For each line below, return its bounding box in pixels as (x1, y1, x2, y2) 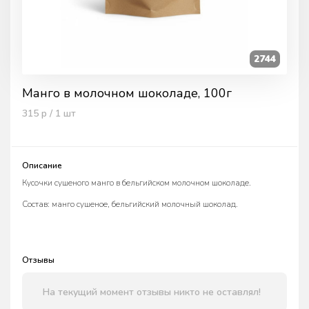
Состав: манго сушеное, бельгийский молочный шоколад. (22, 199, 238, 210)
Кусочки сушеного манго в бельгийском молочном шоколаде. (22, 177, 251, 188)
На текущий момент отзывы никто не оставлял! (43, 286, 261, 299)
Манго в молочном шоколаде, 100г (22, 85, 232, 101)
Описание (22, 160, 62, 171)
